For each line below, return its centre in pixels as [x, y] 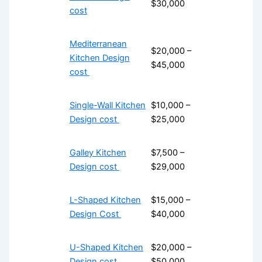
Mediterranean [98, 44]
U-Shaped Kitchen [106, 247]
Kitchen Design [99, 58]
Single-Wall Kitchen [107, 105]
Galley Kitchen [98, 152]
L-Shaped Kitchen [105, 200]
